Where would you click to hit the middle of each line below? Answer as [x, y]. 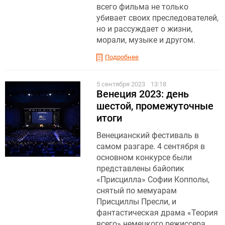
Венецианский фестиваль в [148, 135]
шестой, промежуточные [155, 106]
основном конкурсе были [144, 157]
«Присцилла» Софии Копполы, [153, 179]
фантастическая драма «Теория [157, 212]
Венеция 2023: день [143, 94]
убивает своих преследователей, [157, 18]
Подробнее [122, 57]
